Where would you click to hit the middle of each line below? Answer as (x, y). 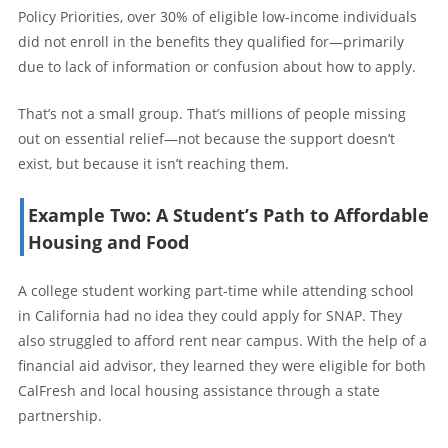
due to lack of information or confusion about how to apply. (217, 66)
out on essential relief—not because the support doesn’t (206, 138)
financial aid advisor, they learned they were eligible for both (222, 365)
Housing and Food (108, 241)
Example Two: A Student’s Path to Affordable (228, 214)
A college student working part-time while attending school (216, 290)
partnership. (60, 415)
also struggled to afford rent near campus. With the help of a (222, 340)
